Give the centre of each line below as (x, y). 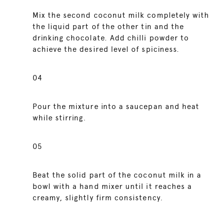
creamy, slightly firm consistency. (98, 198)
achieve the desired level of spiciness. (106, 49)
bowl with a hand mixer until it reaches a (112, 186)
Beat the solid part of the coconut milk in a (117, 175)
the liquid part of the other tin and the (108, 27)
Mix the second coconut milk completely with (121, 15)
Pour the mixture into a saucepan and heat (116, 107)
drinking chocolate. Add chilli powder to (111, 38)
